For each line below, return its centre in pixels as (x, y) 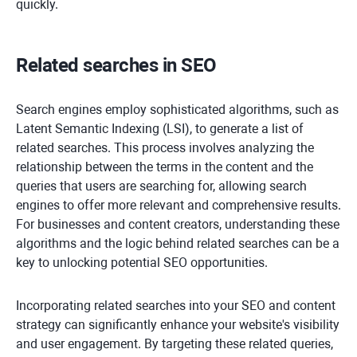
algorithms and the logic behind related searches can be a (178, 244)
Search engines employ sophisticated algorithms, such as (177, 110)
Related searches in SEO (116, 66)
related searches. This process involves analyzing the (165, 148)
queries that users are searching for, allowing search (161, 186)
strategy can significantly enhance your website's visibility (178, 325)
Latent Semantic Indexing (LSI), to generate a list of (160, 129)
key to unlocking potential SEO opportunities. (142, 263)
